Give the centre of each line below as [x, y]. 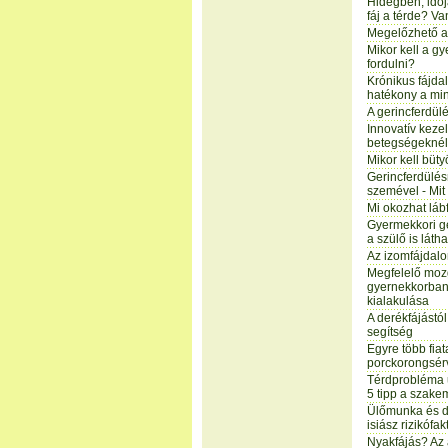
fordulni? [391, 64]
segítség [390, 332]
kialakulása [398, 301]
